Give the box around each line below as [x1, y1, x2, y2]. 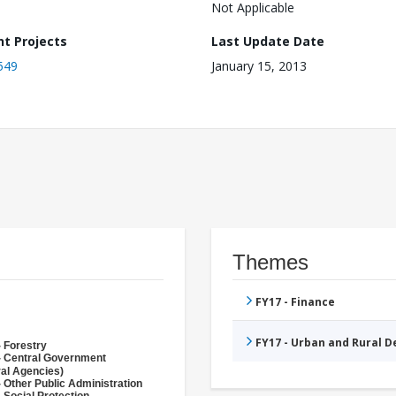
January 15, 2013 [211, 57, 307, 75]
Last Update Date [211, 33, 324, 50]
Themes [232, 250, 308, 275]
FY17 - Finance [255, 294, 335, 310]
